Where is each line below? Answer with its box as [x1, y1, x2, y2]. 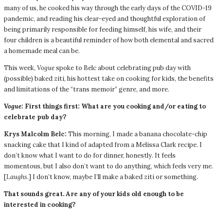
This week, [4, 64, 37, 73]
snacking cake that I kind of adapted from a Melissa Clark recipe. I [4, 141, 202, 149]
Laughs [6, 173, 27, 182]
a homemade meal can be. [4, 47, 80, 55]
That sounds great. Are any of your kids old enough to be [4, 190, 184, 199]
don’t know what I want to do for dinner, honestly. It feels [4, 151, 176, 160]
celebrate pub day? [4, 113, 66, 122]
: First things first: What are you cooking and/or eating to [21, 102, 206, 111]
